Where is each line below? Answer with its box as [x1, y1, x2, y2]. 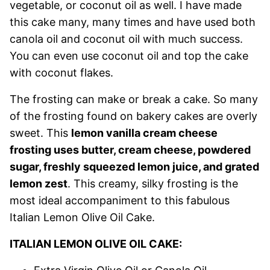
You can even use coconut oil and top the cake [10, 49, 248, 62]
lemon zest [10, 177, 67, 190]
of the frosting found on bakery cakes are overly [10, 110, 257, 122]
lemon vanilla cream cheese [71, 127, 218, 139]
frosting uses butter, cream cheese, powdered [10, 143, 251, 156]
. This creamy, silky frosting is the [67, 177, 238, 190]
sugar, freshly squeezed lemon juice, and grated [10, 160, 259, 173]
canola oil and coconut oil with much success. [10, 33, 243, 45]
